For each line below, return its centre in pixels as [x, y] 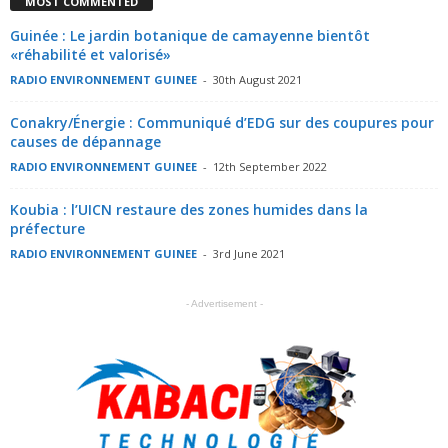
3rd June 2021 [249, 254]
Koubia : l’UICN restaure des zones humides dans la [189, 210]
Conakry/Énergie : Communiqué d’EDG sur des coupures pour [222, 123]
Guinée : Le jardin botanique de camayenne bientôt [190, 36]
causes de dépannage [85, 142]
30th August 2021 [257, 80]
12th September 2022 [270, 167]
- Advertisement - [224, 304]
